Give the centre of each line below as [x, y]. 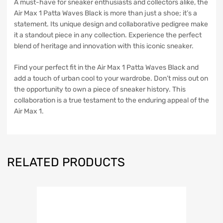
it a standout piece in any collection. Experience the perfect [108, 35]
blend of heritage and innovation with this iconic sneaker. [104, 46]
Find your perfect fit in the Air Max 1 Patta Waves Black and [106, 67]
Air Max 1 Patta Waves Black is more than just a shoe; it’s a [106, 13]
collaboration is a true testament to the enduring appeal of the [111, 100]
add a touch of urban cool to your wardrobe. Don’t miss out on [111, 78]
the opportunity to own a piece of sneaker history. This [100, 89]
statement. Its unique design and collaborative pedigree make [111, 24]
